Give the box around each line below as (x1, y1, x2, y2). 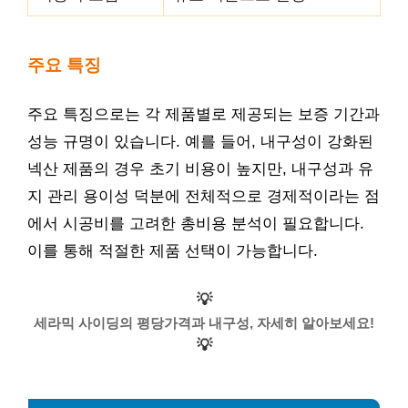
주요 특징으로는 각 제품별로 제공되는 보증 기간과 (27, 106, 380, 123)
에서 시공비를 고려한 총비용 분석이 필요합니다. (27, 215, 364, 232)
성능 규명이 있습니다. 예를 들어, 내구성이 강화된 (27, 133, 373, 150)
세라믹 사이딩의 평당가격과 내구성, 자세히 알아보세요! (34, 314, 374, 331)
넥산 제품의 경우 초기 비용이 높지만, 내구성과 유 (27, 160, 373, 178)
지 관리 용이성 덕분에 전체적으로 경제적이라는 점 (27, 188, 380, 205)
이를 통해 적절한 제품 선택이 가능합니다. (27, 242, 318, 260)
